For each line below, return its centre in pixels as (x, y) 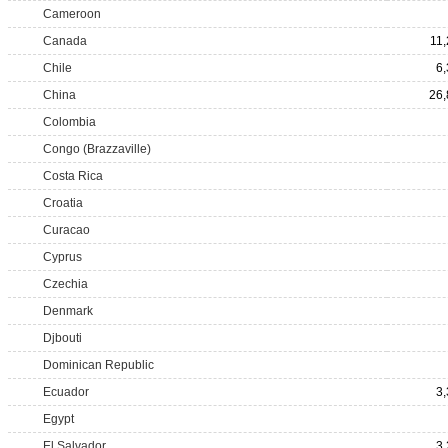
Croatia (63, 203)
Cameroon (72, 14)
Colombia (69, 122)
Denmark (68, 311)
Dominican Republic (98, 365)
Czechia (65, 284)
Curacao (66, 230)
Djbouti (62, 338)
